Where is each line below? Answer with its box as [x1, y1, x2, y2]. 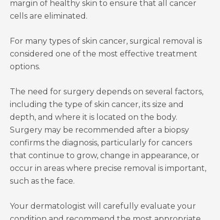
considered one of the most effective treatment [10, 49, 197, 59]
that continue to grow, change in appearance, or [10, 151, 199, 161]
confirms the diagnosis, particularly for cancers [10, 138, 192, 148]
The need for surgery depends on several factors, [10, 87, 203, 97]
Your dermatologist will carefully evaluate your [10, 201, 196, 211]
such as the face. [10, 176, 75, 186]
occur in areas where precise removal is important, [10, 164, 206, 173]
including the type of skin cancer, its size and [10, 100, 184, 110]
